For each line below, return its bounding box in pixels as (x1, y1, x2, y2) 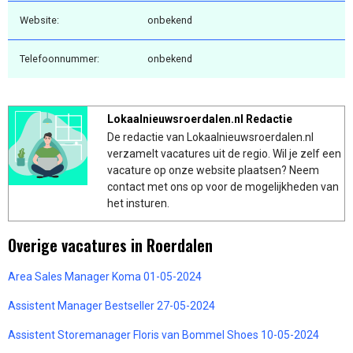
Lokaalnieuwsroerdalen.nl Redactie (107, 112, 292, 125)
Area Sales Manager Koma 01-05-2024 (8, 269, 202, 283)
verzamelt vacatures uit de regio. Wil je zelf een (107, 147, 341, 160)
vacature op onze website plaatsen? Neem (107, 163, 319, 176)
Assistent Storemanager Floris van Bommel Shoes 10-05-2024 (8, 328, 319, 341)
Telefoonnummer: (20, 52, 99, 65)
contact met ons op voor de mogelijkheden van (107, 180, 339, 193)
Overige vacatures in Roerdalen (8, 232, 213, 257)
